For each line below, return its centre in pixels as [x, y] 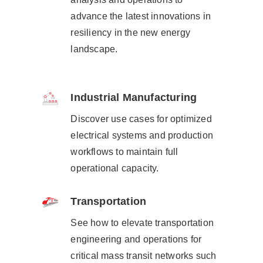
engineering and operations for [136, 239]
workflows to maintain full [124, 152]
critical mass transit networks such [144, 256]
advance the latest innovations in [141, 16]
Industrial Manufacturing [134, 97]
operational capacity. [115, 168]
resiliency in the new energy [130, 33]
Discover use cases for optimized [141, 119]
